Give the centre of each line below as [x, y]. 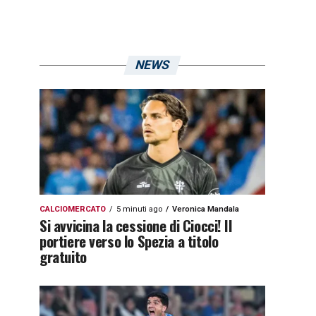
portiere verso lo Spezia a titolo [129, 241]
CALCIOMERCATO [73, 209]
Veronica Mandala [206, 209]
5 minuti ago [139, 209]
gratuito [63, 256]
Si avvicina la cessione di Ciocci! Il [136, 225]
